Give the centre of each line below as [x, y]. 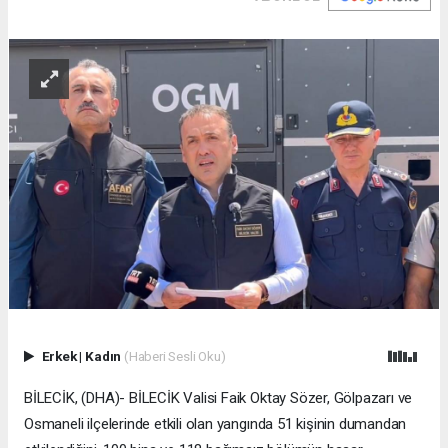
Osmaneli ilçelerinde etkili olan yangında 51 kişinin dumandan [215, 423]
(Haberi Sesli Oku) [174, 356]
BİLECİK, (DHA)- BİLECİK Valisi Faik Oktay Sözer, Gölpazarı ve [218, 397]
